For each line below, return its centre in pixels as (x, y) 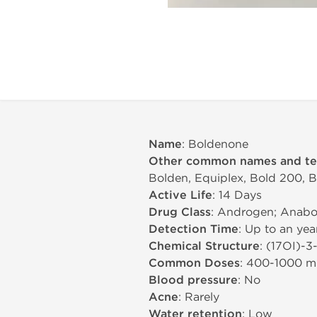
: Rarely (199, 297)
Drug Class (180, 212)
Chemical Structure (204, 246)
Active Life (180, 195)
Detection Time (194, 229)
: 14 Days (237, 195)
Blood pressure (193, 280)
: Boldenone (215, 144)
